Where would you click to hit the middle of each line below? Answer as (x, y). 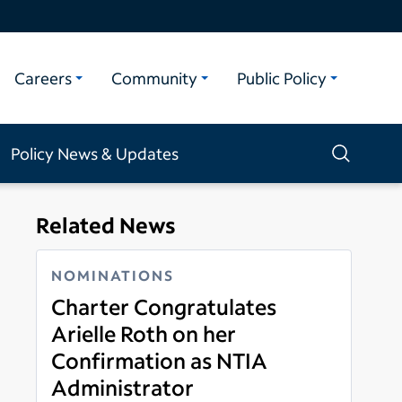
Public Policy (282, 78)
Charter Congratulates (164, 306)
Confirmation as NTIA (159, 360)
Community (154, 78)
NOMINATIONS (113, 275)
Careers (43, 78)
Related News (106, 224)
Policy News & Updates (95, 153)
